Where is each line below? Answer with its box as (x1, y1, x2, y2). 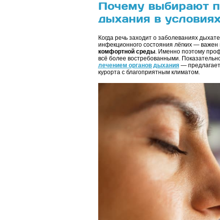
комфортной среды (98, 48, 155, 55)
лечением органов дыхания (98, 62, 179, 69)
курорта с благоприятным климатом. (98, 69, 200, 76)
